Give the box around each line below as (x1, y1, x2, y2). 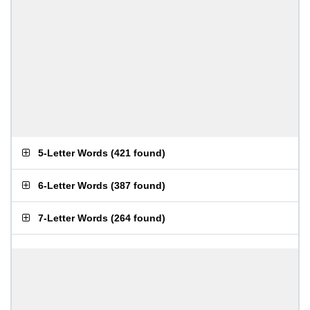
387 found (114, 180, 162, 191)
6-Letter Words (38, 180, 108, 191)
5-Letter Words (38, 147, 108, 158)
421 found (114, 147, 162, 158)
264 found (114, 212, 162, 224)
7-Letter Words (38, 212, 108, 224)
